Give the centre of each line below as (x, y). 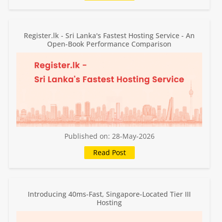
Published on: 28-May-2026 (109, 136)
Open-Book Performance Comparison (110, 44)
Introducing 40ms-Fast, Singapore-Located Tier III (110, 194)
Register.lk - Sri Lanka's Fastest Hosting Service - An (110, 36)
